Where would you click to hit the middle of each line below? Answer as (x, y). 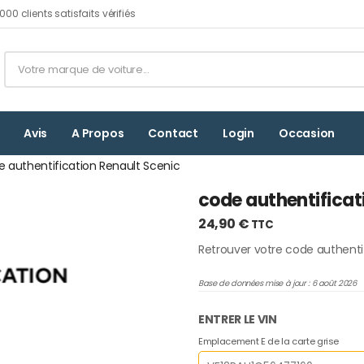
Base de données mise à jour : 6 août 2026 (277, 283)
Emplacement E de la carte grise (269, 341)
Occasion (307, 133)
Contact (173, 133)
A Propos (98, 133)
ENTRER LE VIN (238, 319)
